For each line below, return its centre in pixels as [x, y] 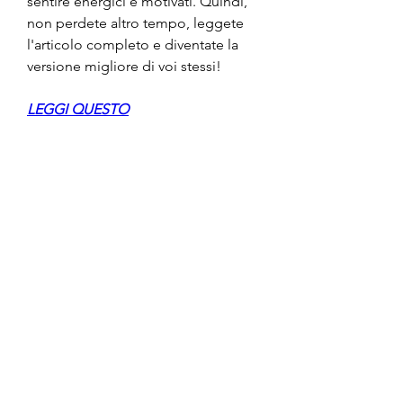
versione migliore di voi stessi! [124, 66]
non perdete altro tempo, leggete [135, 22]
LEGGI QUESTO [78, 109]
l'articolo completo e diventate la [133, 44]
